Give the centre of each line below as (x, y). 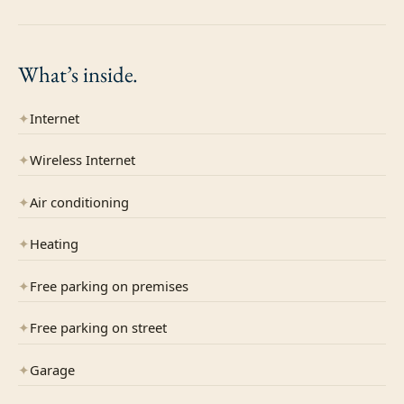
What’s (51, 73)
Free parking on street (98, 328)
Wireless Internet (83, 160)
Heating (54, 244)
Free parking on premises (109, 285)
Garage (52, 370)
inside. (111, 73)
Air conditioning (79, 202)
